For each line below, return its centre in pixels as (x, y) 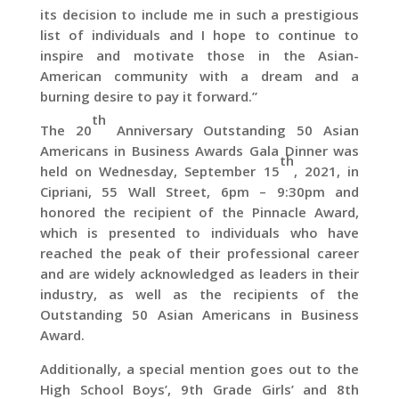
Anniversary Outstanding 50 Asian (232, 130)
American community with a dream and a (199, 76)
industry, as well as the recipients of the (199, 294)
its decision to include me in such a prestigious (199, 14)
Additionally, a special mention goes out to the (199, 369)
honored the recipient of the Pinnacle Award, (199, 212)
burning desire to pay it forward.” (148, 96)
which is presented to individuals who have (199, 232)
